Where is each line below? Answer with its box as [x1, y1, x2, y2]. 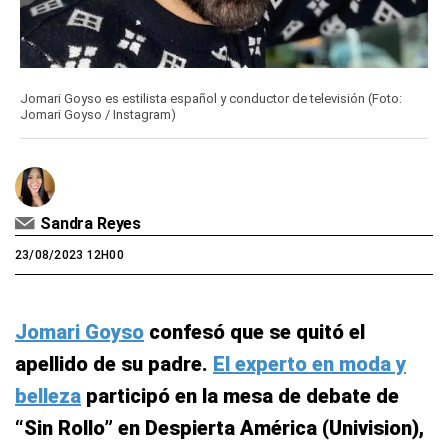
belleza [15, 384, 81, 408]
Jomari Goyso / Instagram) [20, 107, 176, 122]
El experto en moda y [213, 352, 406, 376]
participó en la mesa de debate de [81, 384, 399, 408]
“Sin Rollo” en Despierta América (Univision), [15, 416, 424, 440]
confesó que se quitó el [144, 320, 365, 344]
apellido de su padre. [15, 352, 213, 376]
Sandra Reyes [40, 214, 142, 233]
